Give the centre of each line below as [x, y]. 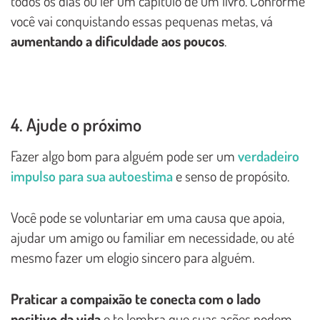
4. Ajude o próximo [76, 125]
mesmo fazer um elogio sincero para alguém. [132, 257]
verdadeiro [269, 156]
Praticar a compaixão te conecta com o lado [136, 299]
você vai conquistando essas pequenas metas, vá [142, 21]
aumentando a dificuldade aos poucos [117, 41]
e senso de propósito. [231, 176]
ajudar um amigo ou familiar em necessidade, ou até [152, 237]
